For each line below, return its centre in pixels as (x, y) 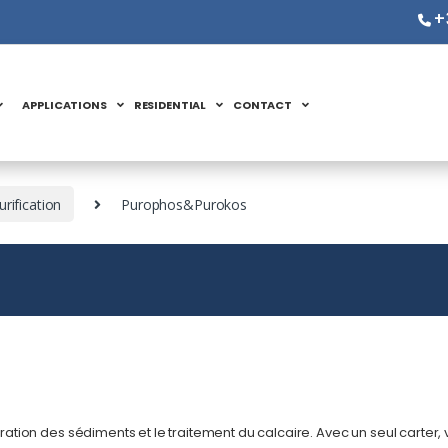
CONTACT (262, 104)
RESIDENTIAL (170, 104)
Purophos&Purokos (184, 204)
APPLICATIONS (64, 104)
